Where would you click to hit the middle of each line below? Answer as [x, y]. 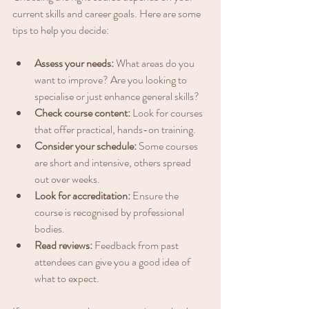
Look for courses [168, 112]
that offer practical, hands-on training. [115, 129]
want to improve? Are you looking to [112, 79]
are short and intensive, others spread [114, 162]
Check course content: [82, 112]
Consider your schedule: [86, 146]
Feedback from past [137, 245]
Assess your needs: [74, 63]
